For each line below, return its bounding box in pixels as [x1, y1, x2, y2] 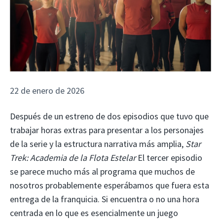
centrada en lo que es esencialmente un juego [10, 207, 178, 219]
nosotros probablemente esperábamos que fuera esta [10, 179, 209, 191]
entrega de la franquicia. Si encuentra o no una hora [10, 193, 199, 205]
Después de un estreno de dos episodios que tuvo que [10, 110, 209, 122]
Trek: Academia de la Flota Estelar [10, 151, 138, 163]
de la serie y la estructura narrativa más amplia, [10, 138, 185, 149]
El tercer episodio [138, 151, 202, 163]
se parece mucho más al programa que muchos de [10, 165, 195, 177]
